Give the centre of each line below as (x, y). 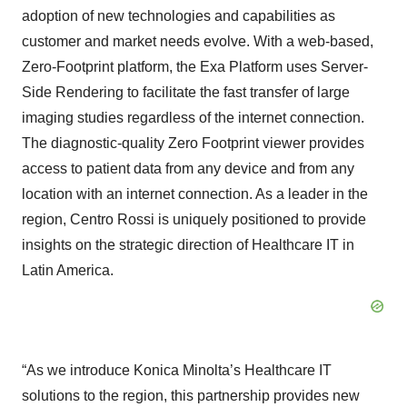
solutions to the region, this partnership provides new (191, 396)
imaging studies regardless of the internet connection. (193, 118)
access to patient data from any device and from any (188, 169)
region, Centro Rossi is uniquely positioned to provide (194, 219)
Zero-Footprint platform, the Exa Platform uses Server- (195, 67)
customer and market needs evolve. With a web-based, (198, 41)
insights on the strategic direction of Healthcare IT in (188, 245)
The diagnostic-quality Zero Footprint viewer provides (193, 143)
